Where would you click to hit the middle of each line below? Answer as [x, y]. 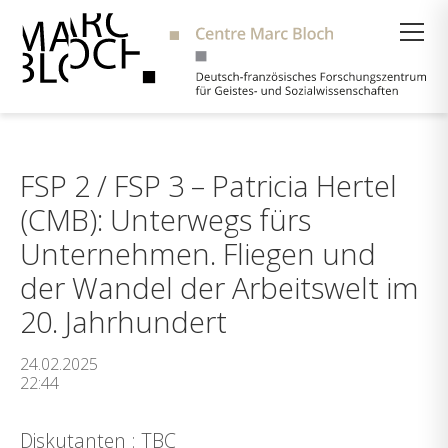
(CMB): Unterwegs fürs [165, 219]
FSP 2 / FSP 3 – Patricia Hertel [208, 185]
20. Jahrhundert [123, 321]
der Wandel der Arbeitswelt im [219, 287]
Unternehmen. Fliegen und [198, 253]
